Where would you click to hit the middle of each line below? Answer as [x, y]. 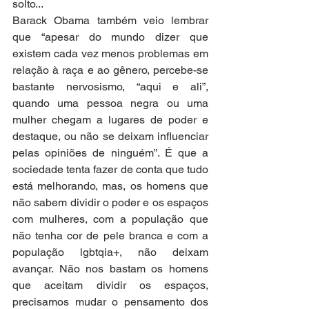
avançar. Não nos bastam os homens [110, 268]
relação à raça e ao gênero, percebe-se [110, 70]
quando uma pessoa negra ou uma [110, 103]
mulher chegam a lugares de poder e [110, 119]
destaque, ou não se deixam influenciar [110, 136]
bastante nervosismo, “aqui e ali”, [110, 86]
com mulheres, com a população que [110, 219]
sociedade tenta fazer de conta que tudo [110, 169]
